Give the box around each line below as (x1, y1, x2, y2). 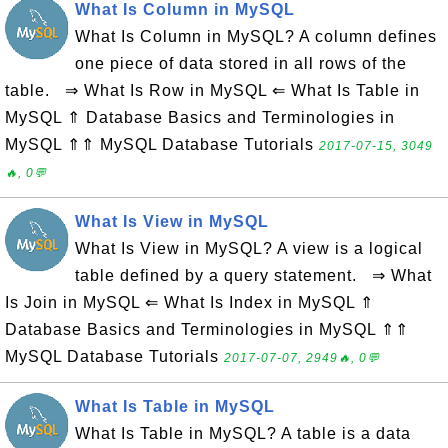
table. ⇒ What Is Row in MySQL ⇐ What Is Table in (5, 82, 420, 99)
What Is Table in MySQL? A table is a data (75, 425, 411, 442)
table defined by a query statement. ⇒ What (75, 267, 432, 284)
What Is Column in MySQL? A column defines (75, 28, 437, 45)
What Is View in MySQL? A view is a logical (75, 240, 423, 257)
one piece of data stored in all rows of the (75, 55, 407, 72)
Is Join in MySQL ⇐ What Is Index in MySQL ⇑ (5, 294, 374, 311)
